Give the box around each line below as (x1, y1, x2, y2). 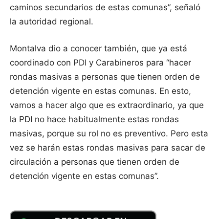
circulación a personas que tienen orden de (10, 157, 179, 167)
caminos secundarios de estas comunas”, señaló (10, 2, 200, 13)
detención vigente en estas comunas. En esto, (10, 86, 191, 96)
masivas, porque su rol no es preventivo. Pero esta (10, 129, 208, 139)
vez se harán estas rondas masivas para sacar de (10, 143, 205, 153)
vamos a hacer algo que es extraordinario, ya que (10, 100, 204, 110)
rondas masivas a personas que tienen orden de (10, 72, 200, 82)
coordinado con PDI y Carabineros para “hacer (10, 58, 191, 68)
